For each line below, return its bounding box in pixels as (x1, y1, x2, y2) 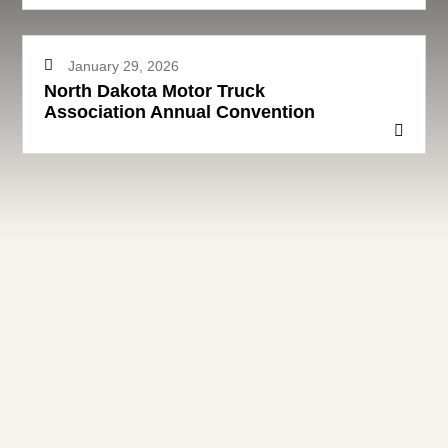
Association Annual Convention (44, 101, 315, 122)
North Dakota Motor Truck (44, 80, 265, 101)
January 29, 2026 (68, 57, 179, 74)
